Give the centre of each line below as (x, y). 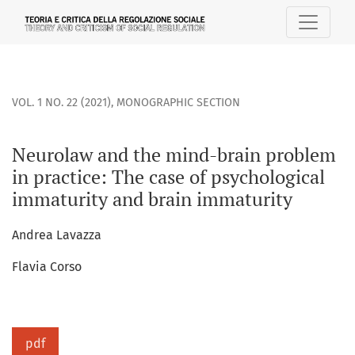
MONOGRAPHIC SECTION (178, 103)
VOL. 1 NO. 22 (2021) (61, 103)
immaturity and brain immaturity (152, 199)
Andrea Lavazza (57, 235)
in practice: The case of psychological (168, 177)
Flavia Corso (47, 267)
